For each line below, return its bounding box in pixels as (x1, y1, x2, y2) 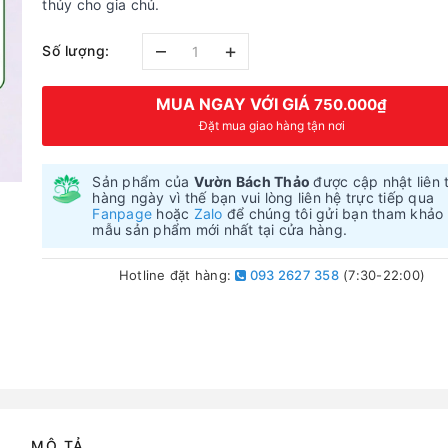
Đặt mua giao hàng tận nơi (198, 118, 345, 133)
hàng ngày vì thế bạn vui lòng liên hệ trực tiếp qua (92, 189, 435, 206)
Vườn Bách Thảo (193, 173, 314, 190)
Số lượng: (42, 41, 110, 59)
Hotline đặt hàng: (118, 267, 236, 283)
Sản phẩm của (92, 173, 194, 190)
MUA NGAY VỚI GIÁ (156, 94, 315, 114)
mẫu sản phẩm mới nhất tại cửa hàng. (92, 221, 348, 238)
